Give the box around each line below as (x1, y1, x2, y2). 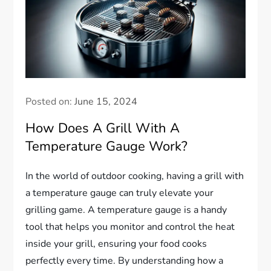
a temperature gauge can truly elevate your (25, 186, 214, 200)
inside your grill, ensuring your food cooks (25, 237, 207, 250)
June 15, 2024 (74, 94, 138, 108)
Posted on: (25, 94, 75, 108)
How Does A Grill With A (25, 119, 180, 137)
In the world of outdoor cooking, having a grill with (25, 169, 244, 183)
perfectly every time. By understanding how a (25, 253, 224, 267)
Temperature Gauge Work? (25, 137, 188, 155)
